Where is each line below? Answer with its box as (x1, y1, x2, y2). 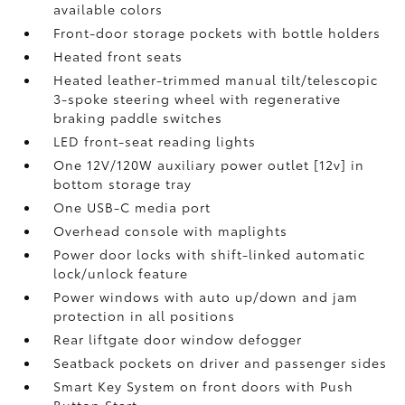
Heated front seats (53, 47, 184, 65)
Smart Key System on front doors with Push (53, 377, 354, 395)
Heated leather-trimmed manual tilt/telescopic (53, 71, 379, 89)
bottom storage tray (53, 174, 193, 193)
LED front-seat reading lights (53, 132, 257, 150)
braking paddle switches (53, 108, 223, 127)
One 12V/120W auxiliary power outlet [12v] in (53, 155, 365, 174)
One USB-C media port (53, 198, 212, 216)
